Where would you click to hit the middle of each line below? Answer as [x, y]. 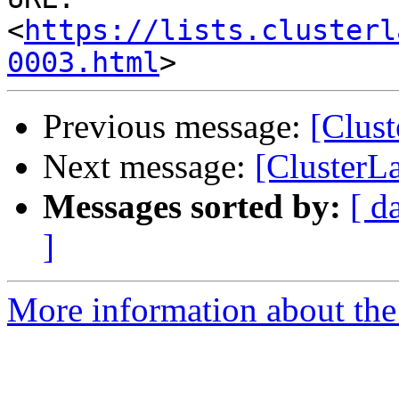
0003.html [83, 63]
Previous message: [176, 126]
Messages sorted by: [192, 207]
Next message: [149, 167]
